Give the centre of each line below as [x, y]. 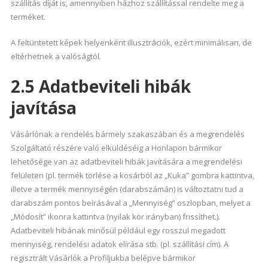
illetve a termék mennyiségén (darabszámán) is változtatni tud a [127, 189]
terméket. [28, 17]
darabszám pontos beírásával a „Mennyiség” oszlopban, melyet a [130, 203]
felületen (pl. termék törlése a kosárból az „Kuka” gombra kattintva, [132, 175]
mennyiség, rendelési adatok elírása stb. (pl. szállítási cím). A [119, 244]
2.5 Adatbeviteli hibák [100, 86]
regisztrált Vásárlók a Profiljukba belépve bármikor [103, 258]
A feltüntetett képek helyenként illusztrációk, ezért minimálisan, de [131, 42]
